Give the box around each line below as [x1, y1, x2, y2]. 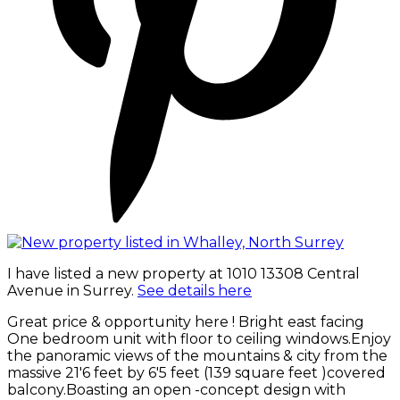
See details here [137, 281, 252, 299]
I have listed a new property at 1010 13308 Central [7, 264, 360, 282]
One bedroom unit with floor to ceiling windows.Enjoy [7, 329, 391, 347]
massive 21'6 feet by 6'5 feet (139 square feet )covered [7, 363, 386, 381]
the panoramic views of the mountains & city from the [7, 346, 387, 364]
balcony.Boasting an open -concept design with [7, 380, 346, 398]
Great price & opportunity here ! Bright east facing [7, 312, 364, 330]
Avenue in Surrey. [7, 281, 137, 299]
